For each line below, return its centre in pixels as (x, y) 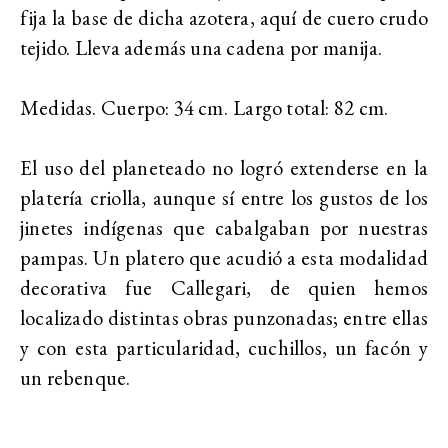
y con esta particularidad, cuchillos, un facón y (224, 347)
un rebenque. (75, 377)
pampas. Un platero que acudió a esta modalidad (224, 257)
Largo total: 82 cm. (313, 107)
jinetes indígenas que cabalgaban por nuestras (224, 227)
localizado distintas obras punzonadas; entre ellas (224, 317)
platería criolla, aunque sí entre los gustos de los (224, 197)
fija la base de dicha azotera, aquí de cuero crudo (224, 17)
